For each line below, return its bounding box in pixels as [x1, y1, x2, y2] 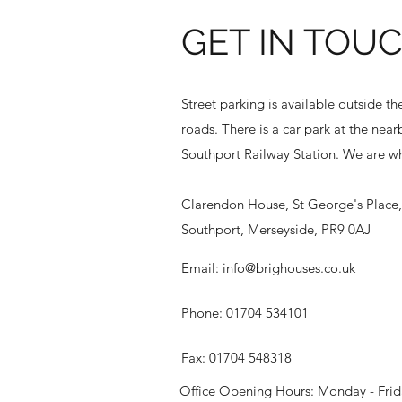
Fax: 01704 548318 [181, 349, 292, 366]
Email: [181, 259, 223, 276]
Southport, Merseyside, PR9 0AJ [181, 221, 371, 238]
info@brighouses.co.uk [223, 259, 355, 276]
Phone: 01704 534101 [181, 304, 309, 321]
